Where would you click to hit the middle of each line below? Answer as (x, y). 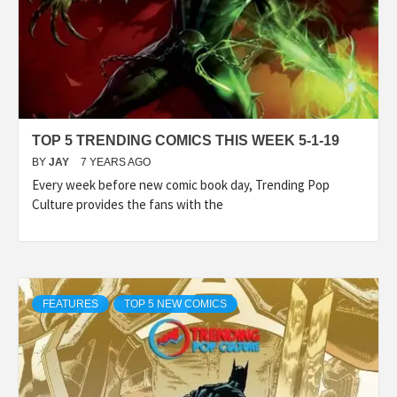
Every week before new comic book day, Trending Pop (181, 184)
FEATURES (70, 304)
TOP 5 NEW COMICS (175, 304)
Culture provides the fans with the (128, 204)
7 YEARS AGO (116, 162)
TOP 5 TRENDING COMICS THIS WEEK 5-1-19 (186, 140)
